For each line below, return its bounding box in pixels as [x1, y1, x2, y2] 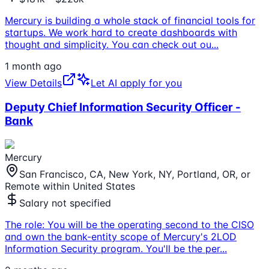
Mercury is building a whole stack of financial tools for [5, 14, 255, 27]
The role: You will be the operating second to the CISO [5, 218, 254, 231]
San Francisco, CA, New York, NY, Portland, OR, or [19, 168, 250, 180]
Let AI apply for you [91, 77, 182, 89]
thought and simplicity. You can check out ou [5, 38, 211, 51]
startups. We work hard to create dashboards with [5, 26, 237, 39]
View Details [5, 77, 62, 89]
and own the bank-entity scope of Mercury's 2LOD [5, 230, 237, 243]
